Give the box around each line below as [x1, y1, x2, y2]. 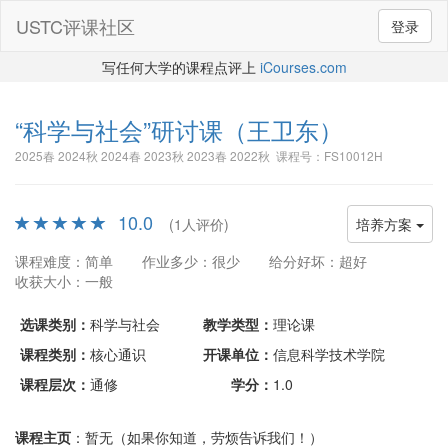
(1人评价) [169, 214, 229, 234]
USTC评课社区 [16, 13, 135, 39]
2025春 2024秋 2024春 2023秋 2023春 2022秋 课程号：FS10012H [15, 147, 383, 164]
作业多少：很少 [142, 251, 240, 271]
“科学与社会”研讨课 [15, 112, 223, 147]
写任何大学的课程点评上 [101, 57, 260, 77]
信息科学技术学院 [273, 344, 385, 364]
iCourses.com [259, 57, 347, 77]
